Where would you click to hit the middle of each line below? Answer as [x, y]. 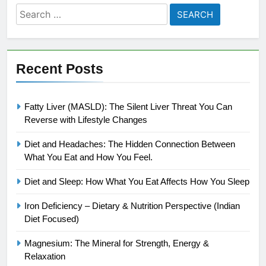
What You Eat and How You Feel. [88, 157]
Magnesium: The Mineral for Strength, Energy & [117, 243]
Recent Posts [60, 69]
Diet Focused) [52, 219]
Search [33, 11]
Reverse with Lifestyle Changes [86, 120]
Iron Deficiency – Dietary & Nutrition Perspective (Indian [132, 206]
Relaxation [45, 256]
